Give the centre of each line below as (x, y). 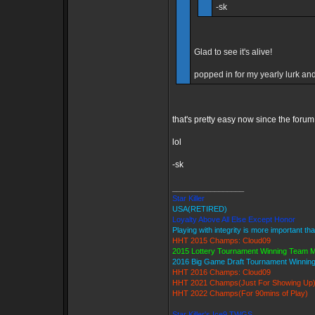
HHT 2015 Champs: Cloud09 (221, 240)
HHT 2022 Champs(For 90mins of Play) (240, 293)
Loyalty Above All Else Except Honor (234, 219)
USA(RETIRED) (200, 209)
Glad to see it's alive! (233, 52)
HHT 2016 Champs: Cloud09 (221, 272)
